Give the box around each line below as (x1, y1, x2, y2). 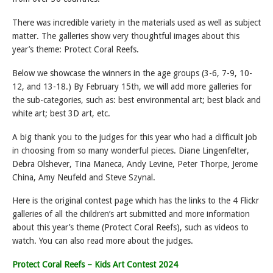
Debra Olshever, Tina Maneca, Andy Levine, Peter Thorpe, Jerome (12, 158, 258, 169)
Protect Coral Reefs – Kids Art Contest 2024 (12, 260, 178, 270)
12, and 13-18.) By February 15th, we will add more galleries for (12, 81, 252, 91)
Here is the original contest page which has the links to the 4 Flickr (12, 196, 259, 206)
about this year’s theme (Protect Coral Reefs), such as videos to (12, 222, 249, 233)
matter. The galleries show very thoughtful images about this (12, 31, 239, 41)
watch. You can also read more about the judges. (12, 236, 193, 246)
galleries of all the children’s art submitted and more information (12, 209, 250, 219)
